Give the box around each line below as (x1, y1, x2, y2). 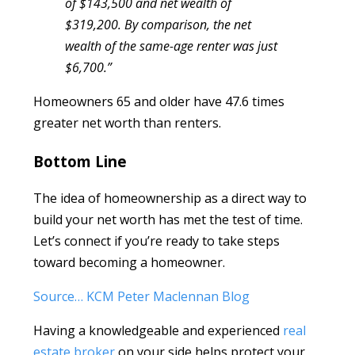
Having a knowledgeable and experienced (33, 322, 284, 340)
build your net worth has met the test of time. (33, 211, 303, 229)
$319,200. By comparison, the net (65, 15, 252, 33)
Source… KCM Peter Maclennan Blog (33, 288, 250, 306)
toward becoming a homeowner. (33, 254, 226, 272)
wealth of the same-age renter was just (65, 36, 278, 55)
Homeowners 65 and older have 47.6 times (33, 92, 285, 110)
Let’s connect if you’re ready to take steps (33, 232, 281, 250)
